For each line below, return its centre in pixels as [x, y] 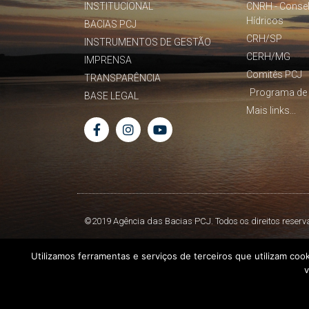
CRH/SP [265, 39]
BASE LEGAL [111, 96]
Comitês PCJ [275, 75]
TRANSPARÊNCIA [122, 78]
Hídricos [265, 21]
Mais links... [271, 111]
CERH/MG [269, 57]
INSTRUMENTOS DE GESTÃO [148, 42]
